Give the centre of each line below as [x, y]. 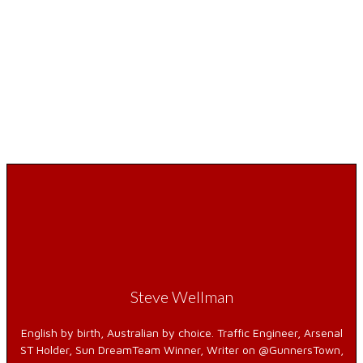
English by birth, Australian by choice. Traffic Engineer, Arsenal [181, 333]
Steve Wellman [181, 297]
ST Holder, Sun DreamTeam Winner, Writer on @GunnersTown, [181, 350]
